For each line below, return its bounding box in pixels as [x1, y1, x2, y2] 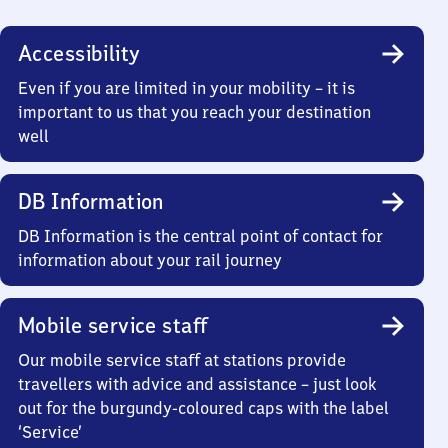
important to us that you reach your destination [18, 101, 371, 122]
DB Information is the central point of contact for [18, 225, 383, 246]
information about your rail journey [18, 249, 282, 270]
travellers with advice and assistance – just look [18, 373, 377, 394]
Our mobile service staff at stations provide [18, 349, 346, 370]
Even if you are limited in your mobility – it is [18, 77, 355, 98]
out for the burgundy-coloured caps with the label [18, 397, 389, 418]
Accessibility [18, 39, 141, 67]
